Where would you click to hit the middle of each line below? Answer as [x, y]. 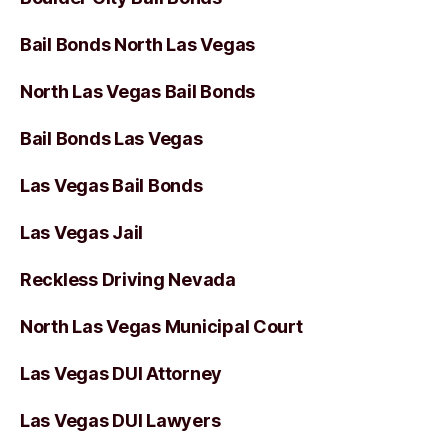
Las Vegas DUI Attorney [121, 373]
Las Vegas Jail [82, 232]
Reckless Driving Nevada [128, 279]
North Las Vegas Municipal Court [161, 326]
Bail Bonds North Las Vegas [137, 44]
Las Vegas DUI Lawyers [120, 420]
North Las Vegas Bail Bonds [137, 91]
